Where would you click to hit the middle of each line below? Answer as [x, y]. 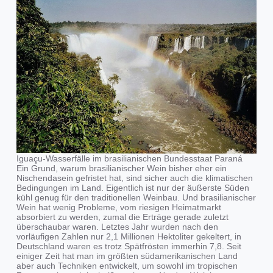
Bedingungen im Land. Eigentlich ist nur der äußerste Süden [133, 187]
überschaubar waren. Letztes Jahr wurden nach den [117, 226]
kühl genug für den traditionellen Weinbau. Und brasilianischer [136, 197]
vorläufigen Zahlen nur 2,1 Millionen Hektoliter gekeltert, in [129, 236]
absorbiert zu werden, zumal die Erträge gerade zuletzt [122, 217]
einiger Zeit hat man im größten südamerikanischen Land [127, 256]
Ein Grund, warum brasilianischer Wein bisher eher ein [121, 168]
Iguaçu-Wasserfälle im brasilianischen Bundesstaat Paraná [129, 158]
